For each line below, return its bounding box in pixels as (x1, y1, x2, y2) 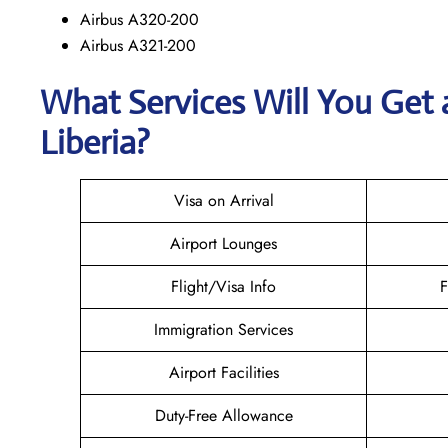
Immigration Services (154, 317, 293, 341)
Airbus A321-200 (80, 33, 196, 57)
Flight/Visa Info (171, 274, 276, 298)
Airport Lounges (170, 231, 277, 255)
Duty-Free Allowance (154, 403, 293, 427)
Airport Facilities (168, 360, 279, 384)
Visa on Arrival (173, 188, 274, 212)
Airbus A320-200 (80, 7, 199, 31)
